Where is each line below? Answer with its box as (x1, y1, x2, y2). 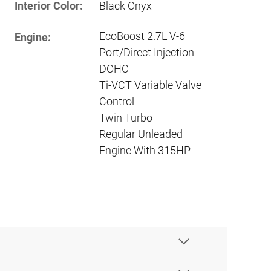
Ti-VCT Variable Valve (99, 78, 201, 91)
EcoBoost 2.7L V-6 (99, 29, 185, 42)
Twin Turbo (99, 111, 152, 124)
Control (99, 94, 134, 108)
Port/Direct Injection (99, 45, 194, 59)
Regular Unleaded (99, 127, 183, 140)
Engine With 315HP (99, 143, 191, 157)
